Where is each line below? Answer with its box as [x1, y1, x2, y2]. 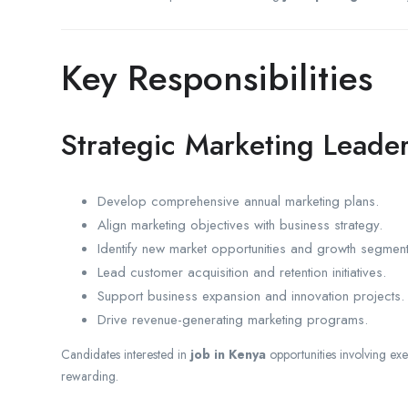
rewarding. [61, 366, 118, 385]
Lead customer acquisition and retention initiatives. [97, 261, 386, 282]
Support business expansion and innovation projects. [97, 285, 404, 306]
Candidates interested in [61, 344, 190, 363]
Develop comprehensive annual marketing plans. [97, 190, 379, 211]
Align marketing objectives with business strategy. [97, 214, 382, 235]
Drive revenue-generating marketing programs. [97, 309, 368, 330]
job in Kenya [190, 344, 266, 363]
